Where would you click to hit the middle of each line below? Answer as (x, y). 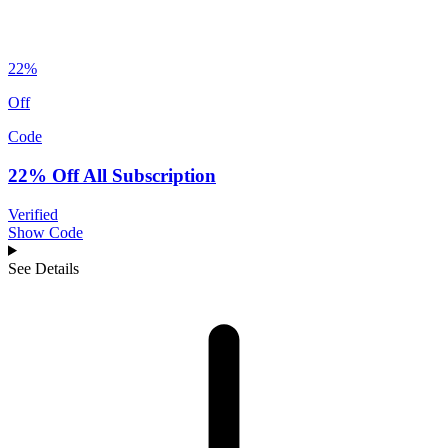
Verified (33, 214)
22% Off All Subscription (112, 176)
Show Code (45, 232)
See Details (43, 268)
